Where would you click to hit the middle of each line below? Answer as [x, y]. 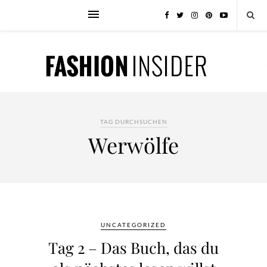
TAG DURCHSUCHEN [133, 122]
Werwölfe [133, 145]
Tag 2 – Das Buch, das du [133, 248]
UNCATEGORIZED [133, 225]
